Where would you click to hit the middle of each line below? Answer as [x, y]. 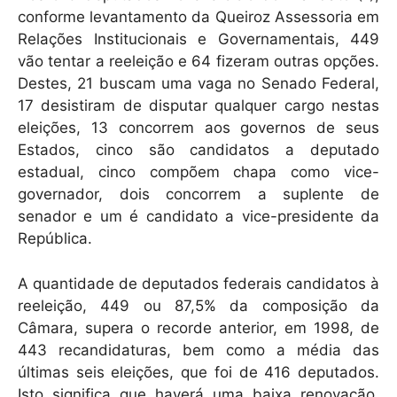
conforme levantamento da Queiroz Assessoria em [198, 17]
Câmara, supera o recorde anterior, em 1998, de [198, 327]
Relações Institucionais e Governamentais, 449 [198, 39]
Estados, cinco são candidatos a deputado [198, 150]
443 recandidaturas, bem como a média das [198, 350]
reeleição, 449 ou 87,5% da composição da [198, 305]
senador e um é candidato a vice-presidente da [198, 217]
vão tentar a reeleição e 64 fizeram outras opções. [198, 62]
